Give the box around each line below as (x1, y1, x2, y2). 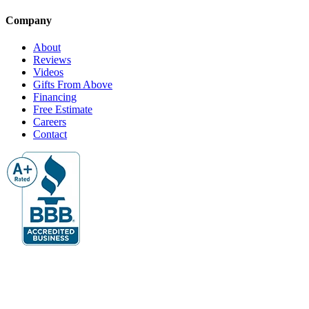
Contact (33, 128, 67, 141)
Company (6, 14, 52, 26)
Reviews (33, 54, 71, 66)
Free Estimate (33, 103, 92, 116)
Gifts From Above (33, 79, 112, 91)
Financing (33, 91, 77, 103)
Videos (33, 66, 63, 79)
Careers (33, 116, 66, 128)
